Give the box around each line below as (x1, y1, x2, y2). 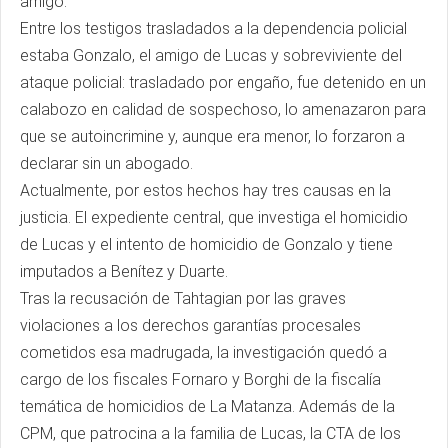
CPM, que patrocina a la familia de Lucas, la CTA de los (20, 424, 401, 443)
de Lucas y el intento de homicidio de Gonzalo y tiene (20, 235, 393, 254)
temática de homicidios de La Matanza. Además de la (20, 397, 395, 416)
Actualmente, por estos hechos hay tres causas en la (20, 181, 391, 200)
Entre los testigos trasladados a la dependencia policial (20, 19, 407, 38)
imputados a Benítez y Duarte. (20, 262, 236, 281)
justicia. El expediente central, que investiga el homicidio (20, 208, 408, 227)
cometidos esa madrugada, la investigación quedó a (20, 343, 387, 362)
